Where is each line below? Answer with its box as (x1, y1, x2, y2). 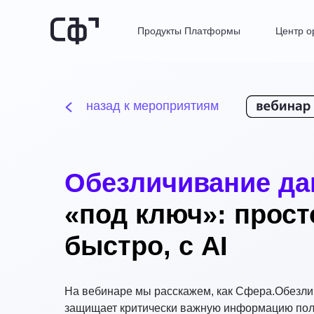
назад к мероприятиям (86, 99, 219, 113)
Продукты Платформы (137, 25, 240, 36)
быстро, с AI (64, 231, 228, 261)
